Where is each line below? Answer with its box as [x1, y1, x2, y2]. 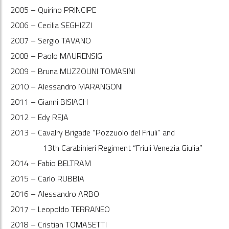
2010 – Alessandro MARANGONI [10, 80, 123, 93]
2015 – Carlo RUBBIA [10, 172, 84, 185]
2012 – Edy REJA [10, 110, 68, 123]
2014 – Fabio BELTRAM [10, 156, 91, 169]
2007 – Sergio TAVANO [10, 34, 91, 47]
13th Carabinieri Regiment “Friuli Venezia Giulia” [10, 141, 202, 154]
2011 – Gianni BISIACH [10, 95, 88, 108]
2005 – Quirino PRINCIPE [10, 3, 96, 16]
